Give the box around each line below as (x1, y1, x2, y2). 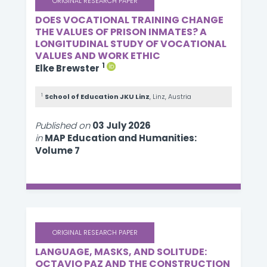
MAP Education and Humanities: (45, 132, 197, 144)
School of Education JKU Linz (45, 92, 150, 101)
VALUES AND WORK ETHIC (35, 49, 160, 63)
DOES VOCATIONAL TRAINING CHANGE (35, 13, 223, 27)
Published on (35, 119, 90, 132)
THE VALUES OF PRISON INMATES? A (35, 25, 207, 39)
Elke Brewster (35, 62, 100, 74)
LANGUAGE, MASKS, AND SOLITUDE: (35, 245, 207, 259)
